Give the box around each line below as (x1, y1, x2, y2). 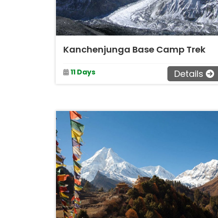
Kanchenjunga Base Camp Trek (63, 43, 205, 55)
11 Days (71, 67, 95, 77)
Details (174, 68, 203, 80)
